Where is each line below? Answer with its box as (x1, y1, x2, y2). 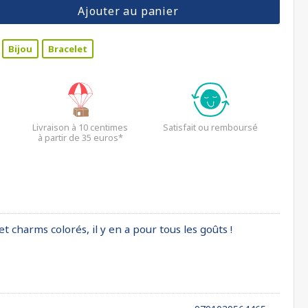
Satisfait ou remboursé (163, 121, 258, 133)
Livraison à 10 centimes (32, 121, 128, 133)
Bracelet (48, 43, 87, 55)
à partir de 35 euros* (37, 131, 123, 144)
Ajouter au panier (77, 3, 179, 19)
